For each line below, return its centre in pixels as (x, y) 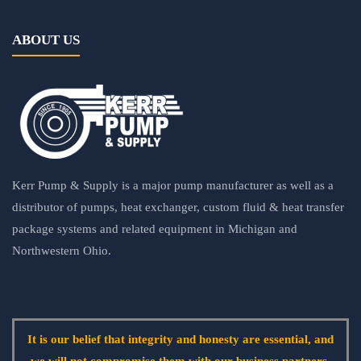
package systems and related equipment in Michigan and (155, 228)
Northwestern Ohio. (62, 250)
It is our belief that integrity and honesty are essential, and (180, 339)
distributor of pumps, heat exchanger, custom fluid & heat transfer (178, 207)
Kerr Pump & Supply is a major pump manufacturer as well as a (173, 185)
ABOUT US (46, 40)
